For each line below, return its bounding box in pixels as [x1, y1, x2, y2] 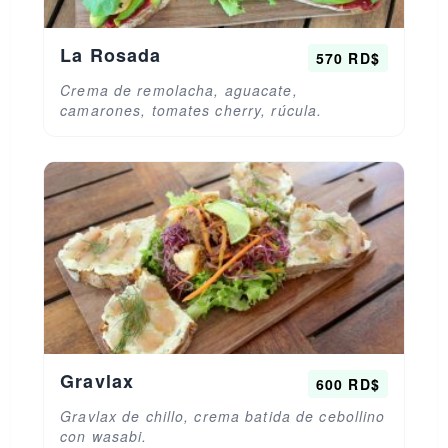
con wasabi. [60, 426, 148, 446]
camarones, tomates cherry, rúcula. [60, 100, 323, 120]
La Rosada [60, 42, 162, 68]
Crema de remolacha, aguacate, [60, 80, 298, 100]
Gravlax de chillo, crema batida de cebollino [60, 406, 386, 426]
